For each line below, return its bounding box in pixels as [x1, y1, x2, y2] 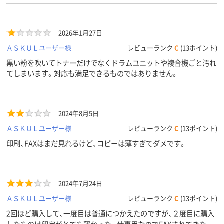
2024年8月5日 [58, 108, 99, 118]
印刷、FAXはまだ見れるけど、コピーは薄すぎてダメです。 [6, 138, 186, 149]
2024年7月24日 [58, 178, 102, 188]
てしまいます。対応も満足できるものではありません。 [6, 68, 178, 79]
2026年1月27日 [58, 28, 102, 38]
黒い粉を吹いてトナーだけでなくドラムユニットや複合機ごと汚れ [6, 57, 216, 68]
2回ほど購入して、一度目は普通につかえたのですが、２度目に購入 [6, 208, 214, 219]
